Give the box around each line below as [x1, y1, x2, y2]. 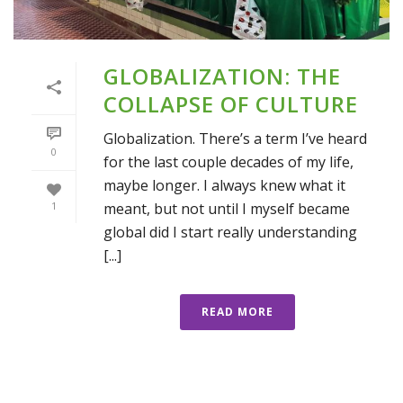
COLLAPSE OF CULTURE [103, 89, 358, 120]
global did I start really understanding [103, 222, 357, 243]
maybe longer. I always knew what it [103, 175, 345, 196]
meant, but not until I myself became [103, 199, 350, 219]
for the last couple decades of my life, [103, 152, 354, 173]
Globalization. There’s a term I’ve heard [103, 129, 367, 149]
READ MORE [201, 304, 273, 320]
